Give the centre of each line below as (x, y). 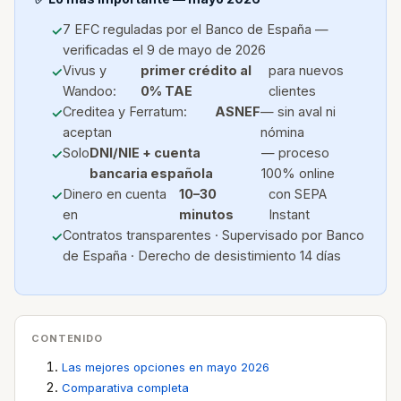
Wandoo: (90, 91)
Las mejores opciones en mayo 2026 (166, 367)
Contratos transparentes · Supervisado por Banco (213, 235)
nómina (283, 132)
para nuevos (307, 70)
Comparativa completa (125, 388)
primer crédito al (196, 70)
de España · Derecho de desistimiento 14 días (202, 256)
